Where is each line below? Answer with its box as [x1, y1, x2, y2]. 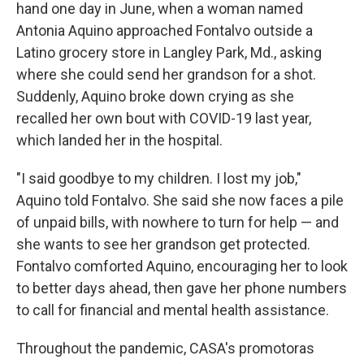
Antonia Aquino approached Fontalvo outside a [16, 22, 313, 40]
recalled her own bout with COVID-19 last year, [16, 110, 311, 128]
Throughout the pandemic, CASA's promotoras [16, 340, 314, 357]
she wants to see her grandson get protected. [16, 236, 310, 253]
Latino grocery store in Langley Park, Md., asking [16, 44, 322, 62]
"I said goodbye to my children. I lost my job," [16, 170, 301, 188]
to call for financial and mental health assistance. [16, 301, 329, 319]
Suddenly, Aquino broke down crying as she [16, 88, 294, 106]
